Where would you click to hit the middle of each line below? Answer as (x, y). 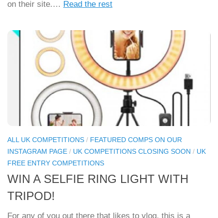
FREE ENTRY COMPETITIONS (56, 163)
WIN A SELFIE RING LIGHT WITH (98, 179)
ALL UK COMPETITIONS (46, 140)
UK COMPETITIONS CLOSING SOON (132, 152)
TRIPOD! (31, 196)
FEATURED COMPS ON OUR (136, 140)
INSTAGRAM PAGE (37, 152)
